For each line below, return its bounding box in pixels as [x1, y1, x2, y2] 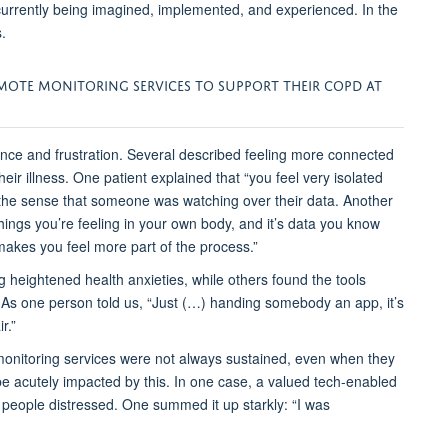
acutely [10, 371, 63, 392]
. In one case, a [166, 371, 268, 392]
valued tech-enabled [268, 371, 397, 392]
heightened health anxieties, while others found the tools [6, 269, 366, 290]
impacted [63, 371, 121, 392]
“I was [292, 394, 330, 415]
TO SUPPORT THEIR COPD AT [195, 73, 382, 95]
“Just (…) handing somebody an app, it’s [147, 292, 404, 313]
